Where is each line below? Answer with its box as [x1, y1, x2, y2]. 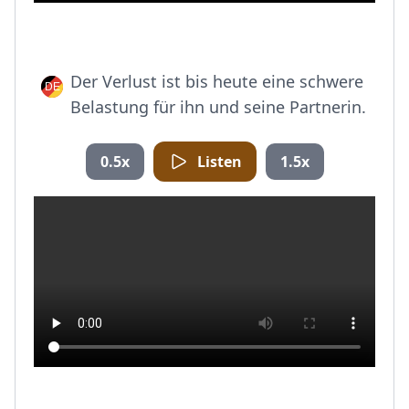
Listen [196, 152, 242, 172]
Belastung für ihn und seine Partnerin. [70, 96, 366, 118]
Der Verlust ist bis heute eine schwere [70, 70, 363, 92]
